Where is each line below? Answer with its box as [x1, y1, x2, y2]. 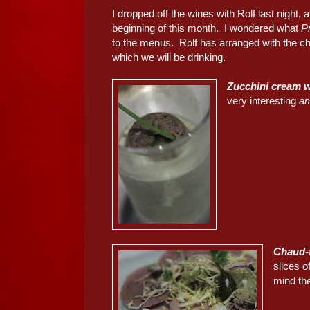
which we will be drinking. [112, 51, 226, 64]
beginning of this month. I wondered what [112, 22, 301, 35]
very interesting [227, 95, 300, 107]
